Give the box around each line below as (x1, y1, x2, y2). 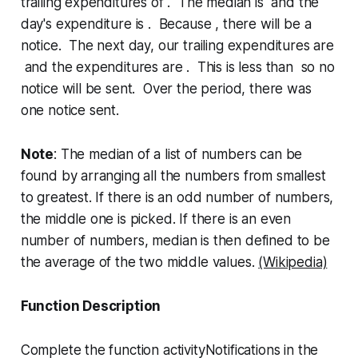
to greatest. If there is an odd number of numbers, (20, 189, 334, 206)
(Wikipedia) (258, 254, 328, 271)
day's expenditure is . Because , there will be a (20, 16, 312, 33)
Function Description (20, 298, 161, 315)
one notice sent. (20, 102, 119, 119)
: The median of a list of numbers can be (54, 146, 303, 163)
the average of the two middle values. (20, 254, 259, 271)
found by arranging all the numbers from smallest (20, 168, 326, 185)
